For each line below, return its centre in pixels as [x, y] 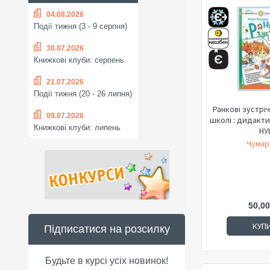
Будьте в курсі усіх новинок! [107, 261]
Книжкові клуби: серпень [79, 60]
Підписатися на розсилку [107, 229]
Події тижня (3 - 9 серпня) [80, 27]
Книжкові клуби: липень [77, 128]
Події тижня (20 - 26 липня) [83, 94]
